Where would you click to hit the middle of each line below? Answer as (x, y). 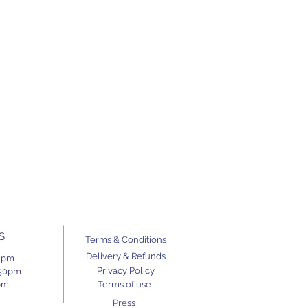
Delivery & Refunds (125, 256)
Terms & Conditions (125, 239)
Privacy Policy (125, 270)
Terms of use (124, 284)
